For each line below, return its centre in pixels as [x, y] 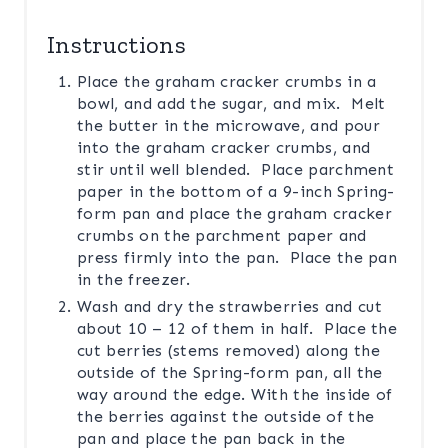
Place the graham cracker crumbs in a [227, 81]
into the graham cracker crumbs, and [224, 147]
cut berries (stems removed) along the [228, 350]
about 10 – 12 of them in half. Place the [237, 328]
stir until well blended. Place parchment [236, 169]
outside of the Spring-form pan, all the [230, 372]
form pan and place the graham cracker [234, 213]
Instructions [116, 44]
